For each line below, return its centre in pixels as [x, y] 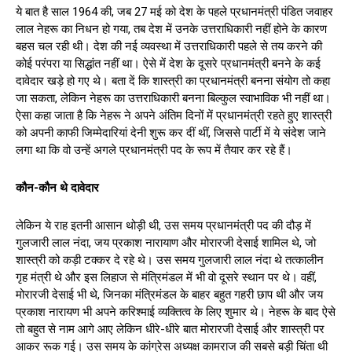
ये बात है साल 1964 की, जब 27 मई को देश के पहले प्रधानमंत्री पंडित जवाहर [174, 11]
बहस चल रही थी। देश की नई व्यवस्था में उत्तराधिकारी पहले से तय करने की [169, 46]
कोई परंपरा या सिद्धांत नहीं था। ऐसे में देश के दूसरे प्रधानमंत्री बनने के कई [168, 63]
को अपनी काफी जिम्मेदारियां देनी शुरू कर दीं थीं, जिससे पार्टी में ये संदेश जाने [171, 132]
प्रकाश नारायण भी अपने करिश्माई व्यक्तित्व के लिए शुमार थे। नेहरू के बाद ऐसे [176, 312]
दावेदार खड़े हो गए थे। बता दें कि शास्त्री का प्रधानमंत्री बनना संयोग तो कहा [173, 81]
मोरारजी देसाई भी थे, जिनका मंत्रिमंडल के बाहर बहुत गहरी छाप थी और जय [169, 294]
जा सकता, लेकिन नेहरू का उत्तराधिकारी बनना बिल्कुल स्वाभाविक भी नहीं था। [173, 98]
